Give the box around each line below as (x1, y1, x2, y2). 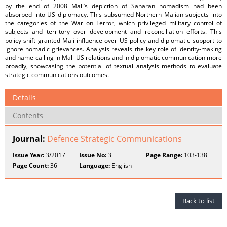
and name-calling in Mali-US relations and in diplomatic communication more (5, 53, 222, 62)
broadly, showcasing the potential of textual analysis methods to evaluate (5, 62, 222, 70)
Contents (13, 110, 43, 120)
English (110, 161, 132, 170)
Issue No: (79, 150, 107, 159)
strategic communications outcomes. (5, 70, 109, 79)
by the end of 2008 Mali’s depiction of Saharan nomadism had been (5, 2, 222, 10)
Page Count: (13, 161, 49, 170)
